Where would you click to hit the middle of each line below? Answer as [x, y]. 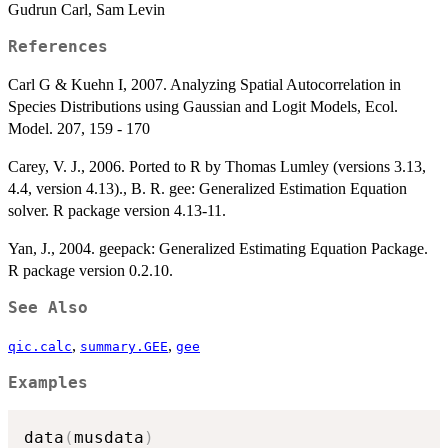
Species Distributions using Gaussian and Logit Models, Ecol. [203, 107]
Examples [48, 383]
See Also [48, 308]
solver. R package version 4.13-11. [117, 211]
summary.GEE [124, 347]
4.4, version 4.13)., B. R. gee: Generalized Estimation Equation [207, 189]
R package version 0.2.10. [90, 271]
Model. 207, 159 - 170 [79, 129]
